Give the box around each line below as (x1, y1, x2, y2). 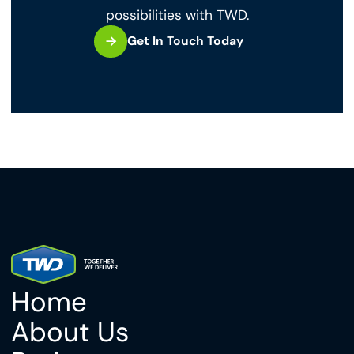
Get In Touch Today (126, 33, 243, 50)
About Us (10, 314, 129, 350)
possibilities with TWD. (105, 6, 249, 24)
